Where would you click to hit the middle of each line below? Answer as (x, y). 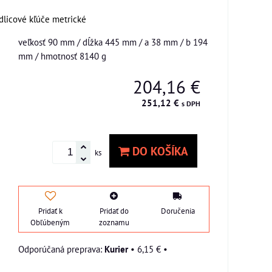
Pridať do (114, 211)
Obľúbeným (50, 222)
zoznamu (114, 222)
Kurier (116, 249)
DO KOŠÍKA (159, 151)
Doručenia (178, 211)
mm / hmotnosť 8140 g (62, 56)
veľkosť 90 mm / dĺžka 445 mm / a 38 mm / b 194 (113, 42)
